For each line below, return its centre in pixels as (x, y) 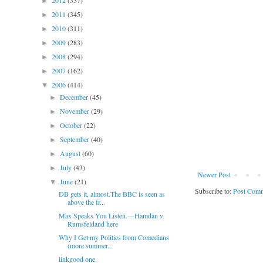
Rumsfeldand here (92, 224)
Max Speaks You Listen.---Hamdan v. (111, 215)
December (75, 97)
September (76, 139)
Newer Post (214, 175)
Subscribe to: (214, 191)
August (71, 153)
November (76, 111)
